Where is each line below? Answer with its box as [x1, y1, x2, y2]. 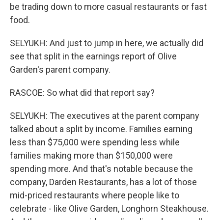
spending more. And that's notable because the [10, 164, 193, 174]
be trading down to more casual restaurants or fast [10, 1, 207, 12]
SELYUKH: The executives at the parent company [10, 110, 199, 121]
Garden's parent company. [10, 64, 110, 75]
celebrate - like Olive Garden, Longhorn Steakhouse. [10, 203, 209, 214]
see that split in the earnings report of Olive [10, 51, 177, 61]
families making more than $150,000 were [10, 150, 173, 161]
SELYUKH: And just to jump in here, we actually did [10, 38, 203, 48]
